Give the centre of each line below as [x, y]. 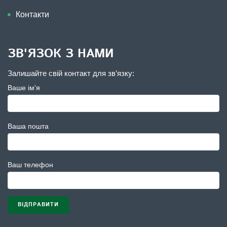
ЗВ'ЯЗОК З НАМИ [61, 54]
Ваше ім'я [24, 88]
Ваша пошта [28, 126]
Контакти [32, 15]
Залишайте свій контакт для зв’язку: [71, 73]
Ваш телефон [30, 165]
